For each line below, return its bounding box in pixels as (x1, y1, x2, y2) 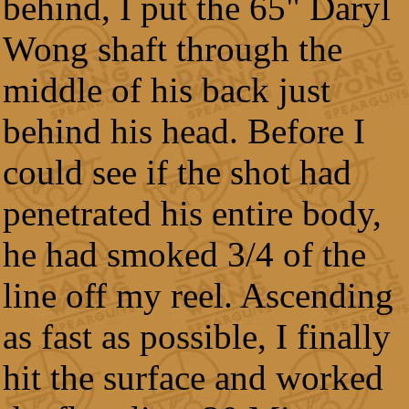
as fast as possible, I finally (3, 317, 391, 356)
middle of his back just (3, 70, 330, 110)
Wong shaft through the (3, 29, 342, 68)
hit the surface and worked (3, 358, 383, 397)
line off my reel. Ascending (3, 276, 393, 315)
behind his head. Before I (3, 111, 365, 151)
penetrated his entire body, (3, 194, 382, 233)
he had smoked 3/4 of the (3, 235, 366, 274)
